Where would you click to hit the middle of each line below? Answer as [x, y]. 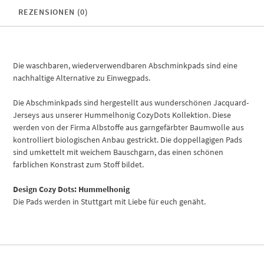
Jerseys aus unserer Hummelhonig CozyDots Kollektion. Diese [122, 115]
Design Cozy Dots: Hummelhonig [72, 189]
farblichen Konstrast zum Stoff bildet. [79, 164]
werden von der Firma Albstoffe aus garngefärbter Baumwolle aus [129, 127]
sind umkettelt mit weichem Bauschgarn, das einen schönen [118, 152]
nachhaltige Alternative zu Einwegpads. [82, 77]
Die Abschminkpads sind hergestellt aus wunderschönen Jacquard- [131, 102]
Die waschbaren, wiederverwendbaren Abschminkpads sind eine [126, 65]
